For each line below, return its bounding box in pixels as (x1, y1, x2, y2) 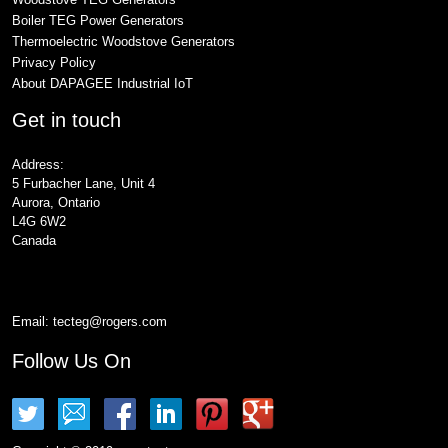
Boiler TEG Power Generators (12, 13, 184, 29)
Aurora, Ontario (12, 195, 100, 211)
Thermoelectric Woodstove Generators (12, 34, 235, 50)
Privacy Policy (12, 55, 96, 71)
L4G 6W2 (12, 214, 66, 230)
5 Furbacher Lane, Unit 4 (12, 176, 155, 192)
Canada (12, 233, 56, 249)
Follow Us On (12, 350, 131, 373)
